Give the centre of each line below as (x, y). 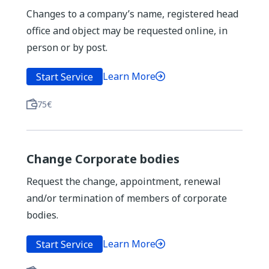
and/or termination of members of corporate (127, 198)
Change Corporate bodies (103, 159)
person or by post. (67, 47)
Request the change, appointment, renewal (124, 181)
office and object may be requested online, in (127, 31)
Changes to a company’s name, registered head (132, 14)
